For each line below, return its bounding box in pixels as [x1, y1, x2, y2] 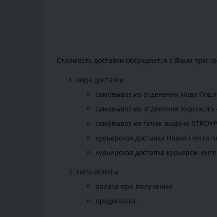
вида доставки [76, 75, 124, 85]
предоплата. [95, 196, 137, 206]
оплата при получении [95, 182, 172, 191]
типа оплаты [76, 167, 119, 177]
